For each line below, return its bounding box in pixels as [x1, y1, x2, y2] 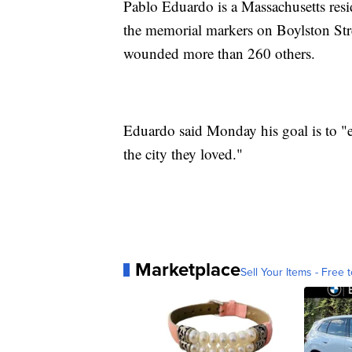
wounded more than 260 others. [123, 43, 315, 64]
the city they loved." [123, 144, 243, 164]
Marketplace [135, 255, 240, 284]
